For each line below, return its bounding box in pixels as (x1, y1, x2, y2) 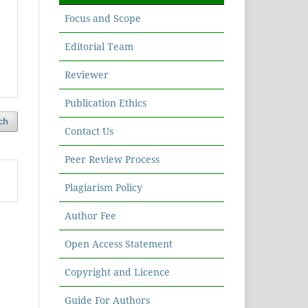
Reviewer (65, 68, 109, 82)
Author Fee (65, 209, 116, 223)
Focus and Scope (65, 12, 141, 25)
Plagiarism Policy (65, 181, 142, 195)
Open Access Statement (65, 237, 173, 251)
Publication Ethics (65, 96, 146, 110)
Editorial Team (65, 40, 133, 54)
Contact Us (65, 124, 113, 138)
